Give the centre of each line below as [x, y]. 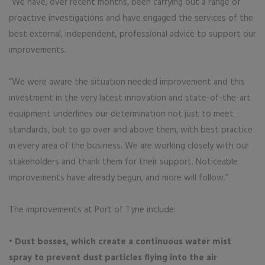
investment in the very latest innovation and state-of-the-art [130, 98]
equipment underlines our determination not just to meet [121, 114]
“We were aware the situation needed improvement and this [127, 82]
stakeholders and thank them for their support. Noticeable [123, 162]
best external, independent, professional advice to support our [132, 34]
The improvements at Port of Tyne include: [92, 210]
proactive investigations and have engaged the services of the [131, 18]
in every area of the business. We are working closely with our [129, 146]
